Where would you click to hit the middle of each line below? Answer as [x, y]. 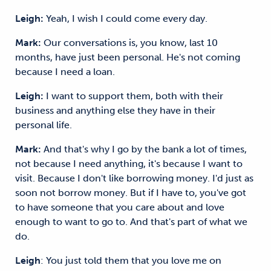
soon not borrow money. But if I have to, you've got [131, 193]
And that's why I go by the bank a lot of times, [144, 149]
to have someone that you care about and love [120, 207]
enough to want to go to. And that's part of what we [131, 222]
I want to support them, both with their [133, 96]
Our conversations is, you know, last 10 [129, 43]
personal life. [44, 125]
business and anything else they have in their [115, 110]
